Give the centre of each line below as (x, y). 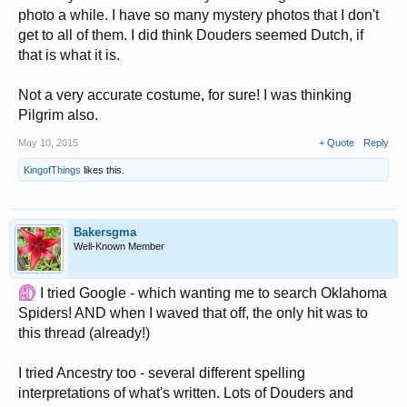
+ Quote (337, 142)
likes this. (103, 169)
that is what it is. (69, 55)
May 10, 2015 (48, 142)
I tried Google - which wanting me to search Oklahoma (212, 293)
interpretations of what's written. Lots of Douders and (186, 392)
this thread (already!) (84, 333)
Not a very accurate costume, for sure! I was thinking (185, 94)
